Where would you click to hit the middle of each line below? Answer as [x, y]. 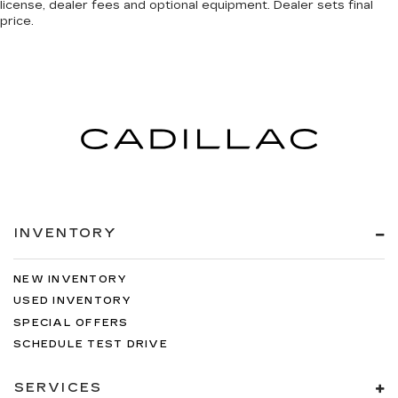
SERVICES [58, 387]
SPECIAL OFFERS [71, 322]
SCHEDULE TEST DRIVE [91, 345]
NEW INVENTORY [71, 279]
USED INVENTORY [73, 301]
